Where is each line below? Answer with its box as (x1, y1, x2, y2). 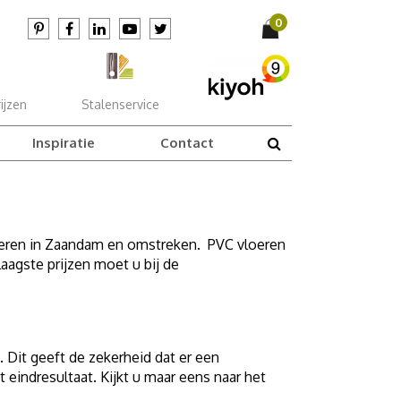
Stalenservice (81, 97, 159, 112)
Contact (159, 134, 214, 151)
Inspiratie (31, 134, 95, 151)
